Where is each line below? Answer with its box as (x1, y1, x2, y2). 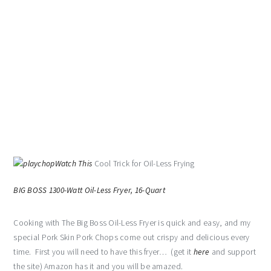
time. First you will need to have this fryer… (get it (13, 247, 194, 258)
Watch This (54, 158, 93, 169)
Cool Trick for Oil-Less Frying (92, 158, 195, 169)
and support (209, 247, 256, 258)
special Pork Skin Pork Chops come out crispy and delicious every (13, 232, 250, 243)
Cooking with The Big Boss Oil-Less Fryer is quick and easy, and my (13, 218, 251, 229)
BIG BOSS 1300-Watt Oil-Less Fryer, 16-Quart (13, 185, 166, 196)
